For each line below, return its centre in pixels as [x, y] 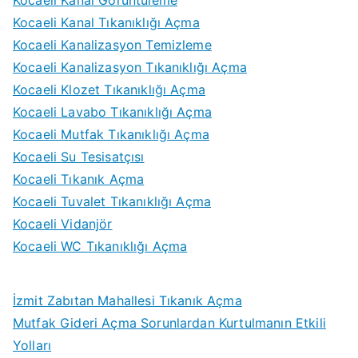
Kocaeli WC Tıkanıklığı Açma [100, 247]
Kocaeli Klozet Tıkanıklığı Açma [109, 90]
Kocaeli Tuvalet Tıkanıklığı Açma [112, 202]
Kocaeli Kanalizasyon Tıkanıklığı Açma [130, 68]
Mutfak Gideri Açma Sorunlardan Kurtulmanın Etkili [169, 323]
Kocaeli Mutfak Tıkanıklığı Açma [111, 135]
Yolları [32, 346]
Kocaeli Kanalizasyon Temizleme [112, 45]
